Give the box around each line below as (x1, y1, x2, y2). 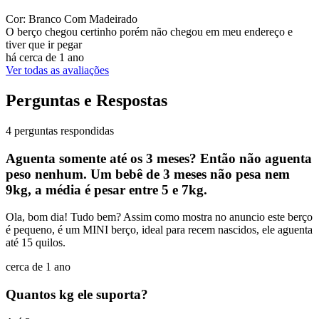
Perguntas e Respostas (6, 90, 167, 110)
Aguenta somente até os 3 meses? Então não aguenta (6, 150, 312, 166)
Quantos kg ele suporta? (6, 287, 148, 302)
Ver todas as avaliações (6, 64, 109, 77)
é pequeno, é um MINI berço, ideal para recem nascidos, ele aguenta (6, 224, 313, 236)
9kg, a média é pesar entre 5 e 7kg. (6, 182, 207, 197)
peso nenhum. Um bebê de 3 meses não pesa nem (6, 166, 290, 182)
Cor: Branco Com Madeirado (6, 13, 137, 26)
